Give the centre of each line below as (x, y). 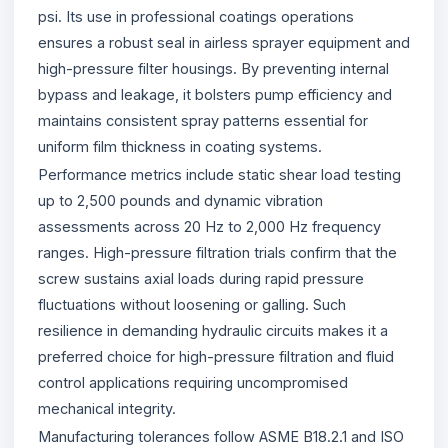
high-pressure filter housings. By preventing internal (213, 68)
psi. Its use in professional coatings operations (196, 16)
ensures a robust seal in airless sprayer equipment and (224, 42)
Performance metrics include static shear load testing (219, 174)
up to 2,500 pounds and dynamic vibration (180, 200)
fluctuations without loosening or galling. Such (192, 304)
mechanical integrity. (107, 408)
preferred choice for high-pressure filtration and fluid (216, 356)
